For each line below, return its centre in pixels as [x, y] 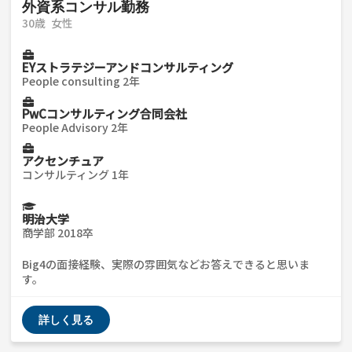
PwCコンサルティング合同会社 [104, 114]
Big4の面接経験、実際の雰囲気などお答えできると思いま [166, 264]
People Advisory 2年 [75, 128]
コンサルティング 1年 [75, 175]
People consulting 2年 [81, 81]
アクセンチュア [63, 161]
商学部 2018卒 [58, 233]
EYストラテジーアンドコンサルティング [128, 67]
